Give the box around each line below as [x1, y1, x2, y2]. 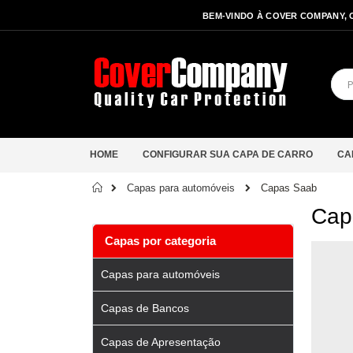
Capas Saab [261, 181, 317, 194]
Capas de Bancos [101, 302, 189, 315]
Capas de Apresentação [101, 335, 221, 348]
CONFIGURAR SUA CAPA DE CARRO [143, 149, 313, 160]
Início [116, 181, 141, 193]
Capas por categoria [105, 234, 217, 247]
